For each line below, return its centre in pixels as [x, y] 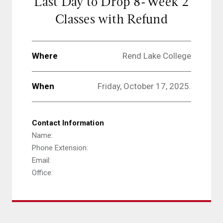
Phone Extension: [60, 148]
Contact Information [68, 123]
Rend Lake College [157, 56]
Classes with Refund [111, 19]
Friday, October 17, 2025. [144, 86]
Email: [41, 161]
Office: [42, 173]
